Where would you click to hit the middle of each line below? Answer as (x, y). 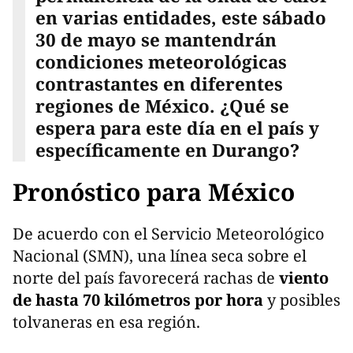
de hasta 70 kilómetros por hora (138, 300)
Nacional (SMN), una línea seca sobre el (160, 256)
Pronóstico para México (154, 192)
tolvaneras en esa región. (106, 322)
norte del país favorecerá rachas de (146, 278)
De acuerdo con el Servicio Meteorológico (169, 234)
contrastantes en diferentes (159, 84)
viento (304, 278)
